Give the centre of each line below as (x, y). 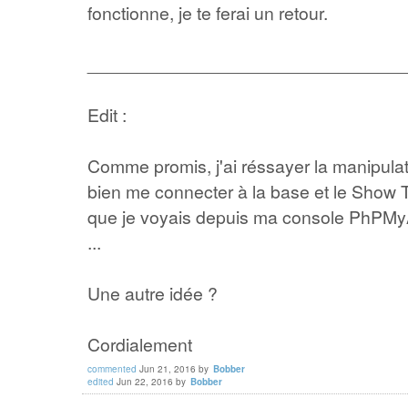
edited (101, 381)
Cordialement (140, 344)
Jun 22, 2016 (145, 381)
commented (112, 368)
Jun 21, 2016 (168, 368)
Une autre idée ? (153, 293)
